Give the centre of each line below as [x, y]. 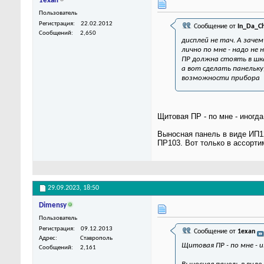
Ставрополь [96, 239]
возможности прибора [221, 78]
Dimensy [53, 206]
